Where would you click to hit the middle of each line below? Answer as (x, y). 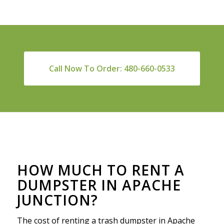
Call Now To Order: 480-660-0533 (112, 68)
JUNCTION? (57, 200)
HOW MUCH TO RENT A (100, 170)
